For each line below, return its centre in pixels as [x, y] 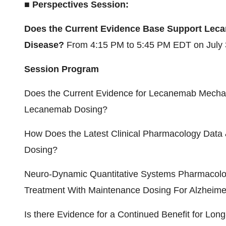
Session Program [62, 69]
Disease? [45, 45]
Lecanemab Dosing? [66, 109]
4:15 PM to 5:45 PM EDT [141, 45]
